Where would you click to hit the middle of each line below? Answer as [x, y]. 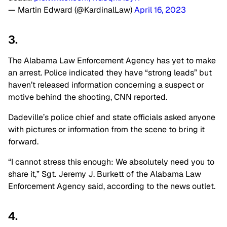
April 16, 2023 [160, 10]
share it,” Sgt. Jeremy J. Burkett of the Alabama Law [105, 174]
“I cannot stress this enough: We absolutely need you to [111, 162]
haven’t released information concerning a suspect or [106, 85]
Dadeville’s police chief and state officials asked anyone [112, 117]
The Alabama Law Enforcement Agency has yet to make [112, 61]
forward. [23, 142]
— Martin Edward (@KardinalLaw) [71, 10]
